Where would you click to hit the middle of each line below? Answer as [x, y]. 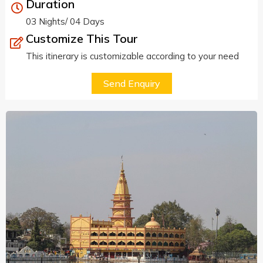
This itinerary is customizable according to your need [132, 56]
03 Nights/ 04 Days [65, 21]
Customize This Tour [82, 38]
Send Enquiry [131, 84]
